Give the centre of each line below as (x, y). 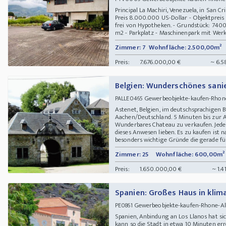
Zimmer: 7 (130, 47)
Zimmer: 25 (132, 154)
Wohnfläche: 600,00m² (190, 154)
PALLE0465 (129, 98)
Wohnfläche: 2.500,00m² (185, 47)
